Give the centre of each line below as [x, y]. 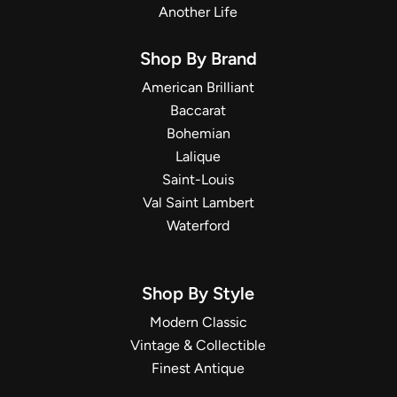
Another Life [198, 12]
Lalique [198, 156]
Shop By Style [198, 293]
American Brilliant [198, 87]
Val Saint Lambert [198, 202]
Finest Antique [198, 368]
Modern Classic [198, 322]
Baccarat [198, 110]
